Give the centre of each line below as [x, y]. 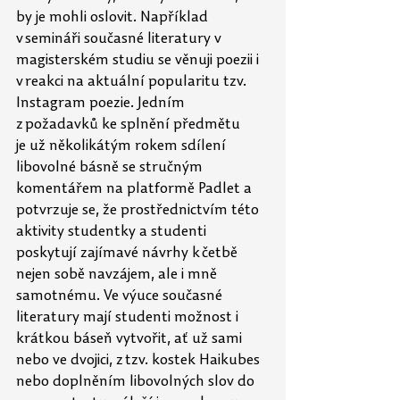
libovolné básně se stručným [111, 168]
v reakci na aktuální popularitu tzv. [133, 82]
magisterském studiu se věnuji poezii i [139, 61]
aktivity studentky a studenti [113, 232]
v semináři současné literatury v [121, 39]
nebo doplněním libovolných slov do [137, 382]
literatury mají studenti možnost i [129, 318]
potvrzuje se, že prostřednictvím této [139, 211]
